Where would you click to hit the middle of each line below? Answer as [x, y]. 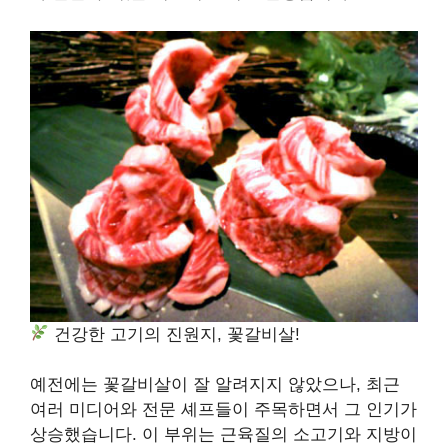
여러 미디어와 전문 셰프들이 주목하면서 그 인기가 [223, 410]
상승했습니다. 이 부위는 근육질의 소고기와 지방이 [223, 435]
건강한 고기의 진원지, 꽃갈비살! [175, 334]
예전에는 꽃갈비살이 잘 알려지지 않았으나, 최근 [215, 385]
